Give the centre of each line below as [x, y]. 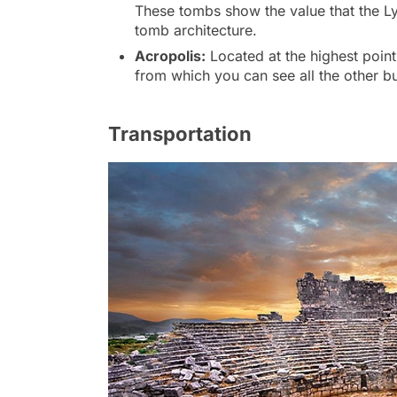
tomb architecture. [196, 30]
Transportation [180, 133]
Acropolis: [170, 55]
